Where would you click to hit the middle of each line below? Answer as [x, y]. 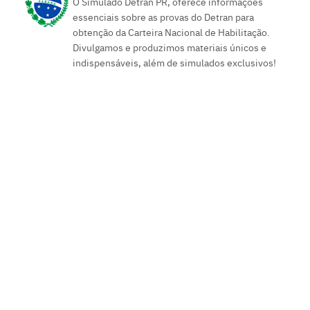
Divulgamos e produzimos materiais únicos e [170, 47]
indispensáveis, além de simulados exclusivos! [174, 62]
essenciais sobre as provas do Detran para [163, 16]
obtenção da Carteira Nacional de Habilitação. [171, 31]
